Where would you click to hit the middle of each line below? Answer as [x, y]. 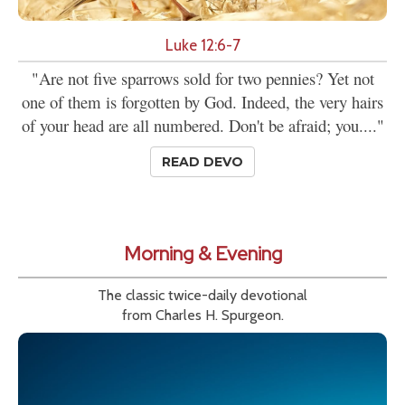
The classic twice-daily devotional [202, 296]
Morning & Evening [202, 254]
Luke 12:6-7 [202, 45]
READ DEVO [202, 162]
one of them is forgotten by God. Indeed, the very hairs [202, 102]
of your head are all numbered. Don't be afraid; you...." [202, 126]
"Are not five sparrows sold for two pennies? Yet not [202, 79]
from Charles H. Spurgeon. [202, 316]
